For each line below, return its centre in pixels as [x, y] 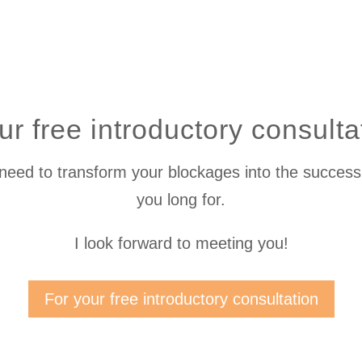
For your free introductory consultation [181, 299]
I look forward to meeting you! [181, 243]
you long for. [181, 199]
